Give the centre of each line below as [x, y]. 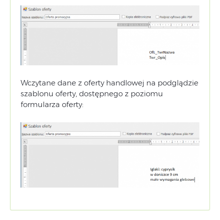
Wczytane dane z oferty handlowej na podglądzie [110, 82]
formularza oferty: [52, 104]
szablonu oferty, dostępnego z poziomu [92, 93]
